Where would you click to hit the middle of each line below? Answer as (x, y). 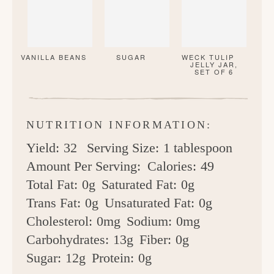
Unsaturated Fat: (150, 203)
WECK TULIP (208, 57)
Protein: (113, 258)
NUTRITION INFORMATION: (119, 125)
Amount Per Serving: (83, 166)
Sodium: (149, 221)
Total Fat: (52, 185)
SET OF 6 (214, 72)
